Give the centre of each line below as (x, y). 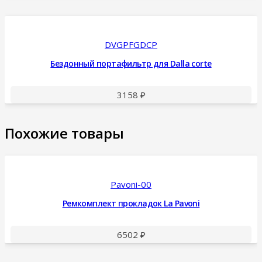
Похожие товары (64, 133)
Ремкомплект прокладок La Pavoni (131, 203)
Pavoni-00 (131, 185)
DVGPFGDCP (131, 45)
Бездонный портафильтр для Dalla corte (131, 63)
